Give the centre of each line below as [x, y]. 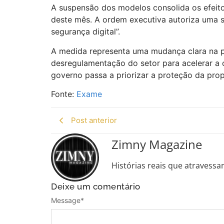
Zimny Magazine [157, 144]
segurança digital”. [85, 32]
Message [66, 200]
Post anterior [94, 120]
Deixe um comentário [96, 186]
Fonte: [62, 94]
